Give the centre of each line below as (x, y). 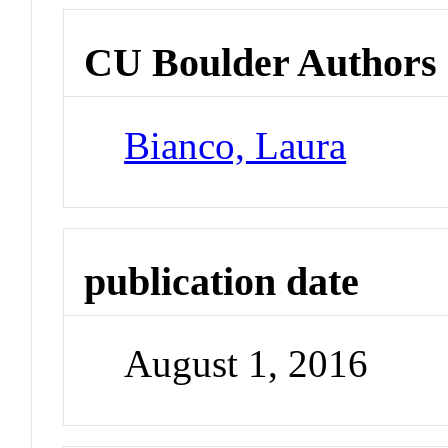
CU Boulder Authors (261, 63)
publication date (222, 281)
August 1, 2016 (246, 364)
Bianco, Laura (235, 145)
